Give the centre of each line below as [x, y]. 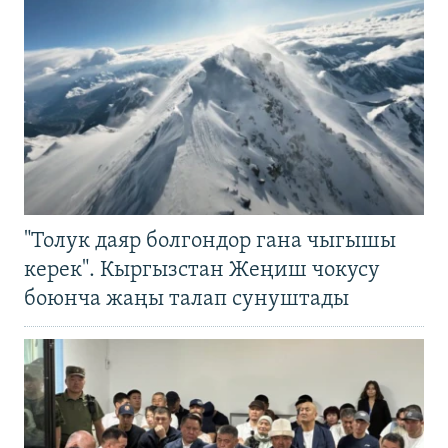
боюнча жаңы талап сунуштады [186, 300]
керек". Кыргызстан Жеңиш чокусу [202, 271]
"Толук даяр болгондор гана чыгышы [210, 242]
